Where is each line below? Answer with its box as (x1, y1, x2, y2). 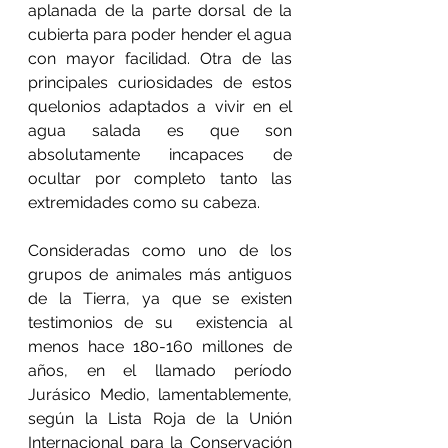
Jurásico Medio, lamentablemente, (28, 385, 292, 404)
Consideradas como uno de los (28, 241, 292, 260)
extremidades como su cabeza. (28, 193, 260, 212)
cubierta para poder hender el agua (28, 25, 292, 44)
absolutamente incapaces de (28, 145, 292, 164)
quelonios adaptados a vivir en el (28, 97, 292, 116)
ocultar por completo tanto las (28, 169, 292, 188)
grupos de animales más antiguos (28, 265, 292, 284)
